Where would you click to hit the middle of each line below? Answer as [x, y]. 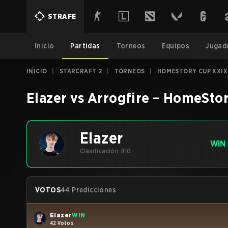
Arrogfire [119, 98]
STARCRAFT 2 [81, 71]
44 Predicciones [88, 190]
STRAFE [62, 16]
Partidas [85, 46]
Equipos [176, 46]
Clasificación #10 [106, 151]
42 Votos [62, 223]
